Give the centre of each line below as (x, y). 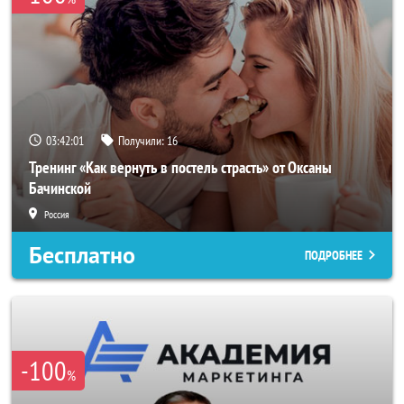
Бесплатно (82, 255)
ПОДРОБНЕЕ (334, 255)
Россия (57, 214)
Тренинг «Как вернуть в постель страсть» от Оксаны (180, 167)
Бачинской (60, 188)
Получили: (142, 141)
